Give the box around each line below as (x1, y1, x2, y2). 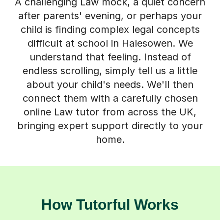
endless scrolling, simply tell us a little (23, 64, 197, 77)
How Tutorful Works (41, 196, 179, 213)
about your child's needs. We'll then (27, 78, 193, 90)
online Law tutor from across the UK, (24, 106, 196, 118)
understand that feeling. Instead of (29, 51, 191, 63)
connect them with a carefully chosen (22, 92, 198, 104)
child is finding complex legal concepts (20, 23, 200, 35)
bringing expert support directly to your (17, 119, 203, 132)
